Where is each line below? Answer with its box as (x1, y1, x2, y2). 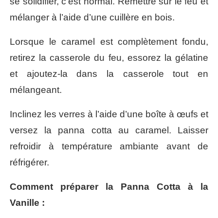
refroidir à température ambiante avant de (10, 141, 208, 152)
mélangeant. (10, 85, 62, 95)
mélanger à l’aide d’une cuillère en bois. (10, 12, 175, 23)
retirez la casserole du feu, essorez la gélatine (10, 53, 208, 63)
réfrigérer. (10, 157, 49, 168)
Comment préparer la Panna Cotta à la (10, 182, 208, 192)
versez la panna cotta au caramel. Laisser (10, 125, 208, 136)
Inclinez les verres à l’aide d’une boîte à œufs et (10, 109, 208, 120)
